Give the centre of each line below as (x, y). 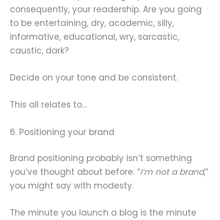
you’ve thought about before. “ (75, 172)
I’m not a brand (172, 172)
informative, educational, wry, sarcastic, (95, 37)
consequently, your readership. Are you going (106, 10)
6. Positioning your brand (62, 132)
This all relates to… (48, 105)
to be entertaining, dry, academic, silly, (92, 23)
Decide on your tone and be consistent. (94, 78)
